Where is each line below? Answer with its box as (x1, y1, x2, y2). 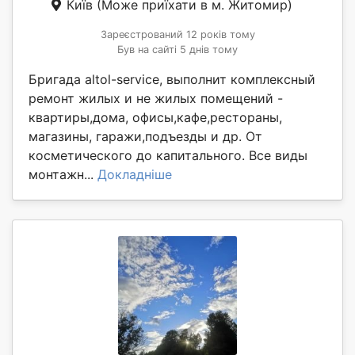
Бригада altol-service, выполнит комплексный (29, 71, 315, 87)
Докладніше (97, 166, 172, 182)
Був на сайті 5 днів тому (117, 43, 238, 55)
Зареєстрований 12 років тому (100, 28, 255, 40)
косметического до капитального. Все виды (29, 147, 307, 163)
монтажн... (29, 166, 97, 182)
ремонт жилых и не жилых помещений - (29, 90, 283, 106)
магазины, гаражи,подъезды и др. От (29, 128, 262, 144)
